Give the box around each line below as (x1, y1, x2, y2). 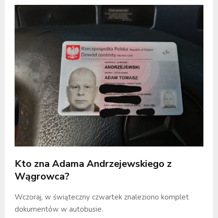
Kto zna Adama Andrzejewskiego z (15, 157, 172, 170)
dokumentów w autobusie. (15, 204, 103, 214)
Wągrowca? (15, 169, 70, 183)
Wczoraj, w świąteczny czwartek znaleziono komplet (15, 192, 189, 202)
